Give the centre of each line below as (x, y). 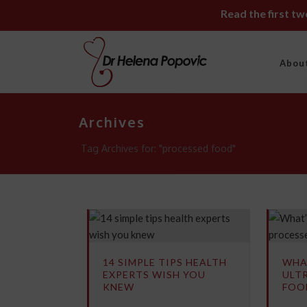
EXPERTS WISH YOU (154, 274)
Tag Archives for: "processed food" (158, 148)
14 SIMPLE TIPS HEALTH (164, 262)
